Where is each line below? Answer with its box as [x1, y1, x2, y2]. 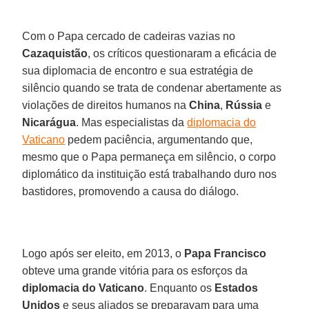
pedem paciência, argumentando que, [65, 133, 253, 146]
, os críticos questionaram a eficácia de [88, 47, 277, 59]
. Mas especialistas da [76, 116, 188, 128]
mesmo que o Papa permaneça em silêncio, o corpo [22, 150, 277, 163]
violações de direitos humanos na [22, 99, 190, 111]
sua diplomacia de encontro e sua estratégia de [22, 64, 254, 77]
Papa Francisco [184, 247, 267, 259]
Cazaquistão [22, 47, 88, 59]
